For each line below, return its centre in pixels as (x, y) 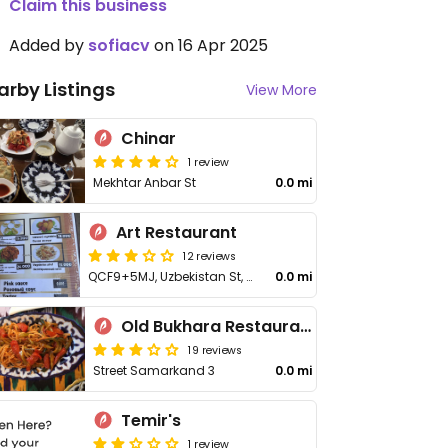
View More (281, 90)
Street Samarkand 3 (154, 370)
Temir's (151, 420)
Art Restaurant (176, 232)
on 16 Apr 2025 (209, 45)
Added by (48, 45)
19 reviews (215, 349)
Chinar (149, 138)
